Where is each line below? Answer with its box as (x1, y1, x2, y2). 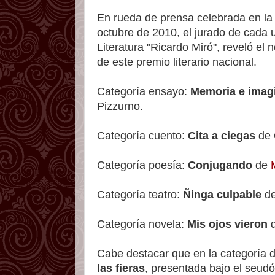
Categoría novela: (97, 217, 187, 230)
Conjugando (188, 158, 252, 171)
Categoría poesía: (97, 158, 188, 171)
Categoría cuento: (97, 129, 188, 142)
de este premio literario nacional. (97, 55, 257, 68)
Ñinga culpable (183, 188, 261, 201)
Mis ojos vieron (187, 217, 268, 230)
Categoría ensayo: (97, 85, 190, 98)
